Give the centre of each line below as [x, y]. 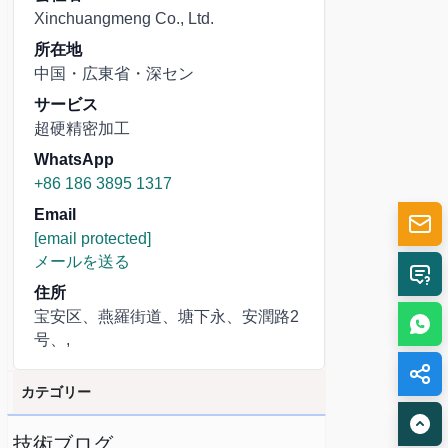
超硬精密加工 [82, 128]
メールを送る [82, 261]
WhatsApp [74, 159]
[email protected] [92, 238]
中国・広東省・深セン [114, 73]
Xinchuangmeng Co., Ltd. [124, 18]
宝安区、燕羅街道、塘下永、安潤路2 [166, 316]
